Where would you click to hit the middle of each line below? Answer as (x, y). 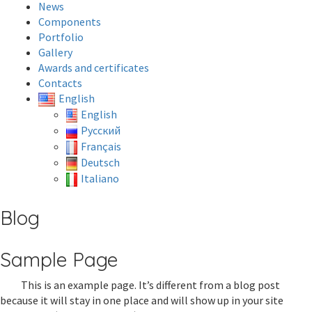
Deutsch (100, 163)
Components (70, 21)
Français (101, 146)
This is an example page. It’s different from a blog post (150, 285)
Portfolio (61, 37)
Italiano (100, 179)
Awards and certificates (94, 67)
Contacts (60, 83)
